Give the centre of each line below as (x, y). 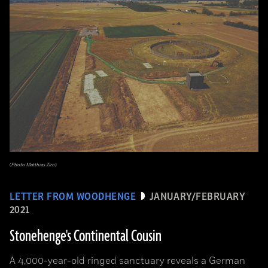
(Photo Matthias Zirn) (33, 165)
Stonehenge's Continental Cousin (86, 236)
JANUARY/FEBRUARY (197, 197)
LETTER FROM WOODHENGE (73, 197)
